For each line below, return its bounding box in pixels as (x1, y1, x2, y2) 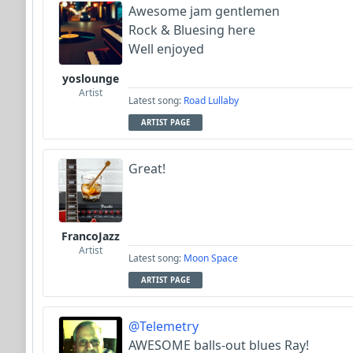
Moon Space (184, 251, 238, 265)
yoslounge (62, 71, 119, 86)
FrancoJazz (61, 229, 120, 243)
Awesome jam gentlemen (128, 2, 283, 20)
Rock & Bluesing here (128, 21, 255, 39)
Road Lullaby (184, 94, 239, 107)
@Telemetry (128, 318, 199, 335)
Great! (128, 160, 169, 177)
